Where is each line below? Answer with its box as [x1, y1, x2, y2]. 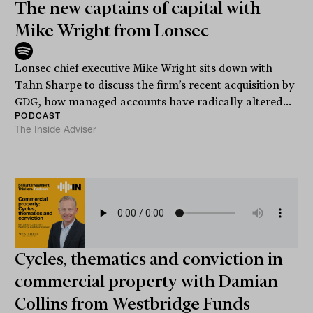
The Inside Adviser [15, 122, 97, 136]
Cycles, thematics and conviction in [15, 249, 284, 269]
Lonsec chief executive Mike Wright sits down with [15, 61, 273, 75]
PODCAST [15, 110, 61, 121]
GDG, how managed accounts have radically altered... [15, 95, 292, 108]
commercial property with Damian [15, 271, 279, 291]
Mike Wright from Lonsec [15, 20, 210, 41]
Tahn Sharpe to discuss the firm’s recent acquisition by [15, 78, 296, 92]
